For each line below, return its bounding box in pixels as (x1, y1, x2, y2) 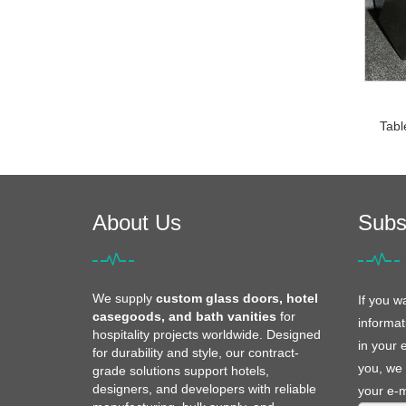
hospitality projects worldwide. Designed (92, 327, 321, 342)
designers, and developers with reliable (92, 382, 316, 396)
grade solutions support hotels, (92, 363, 269, 378)
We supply (92, 291, 156, 305)
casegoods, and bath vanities (92, 309, 276, 324)
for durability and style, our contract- (92, 345, 299, 360)
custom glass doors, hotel (156, 291, 318, 305)
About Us (92, 210, 181, 235)
